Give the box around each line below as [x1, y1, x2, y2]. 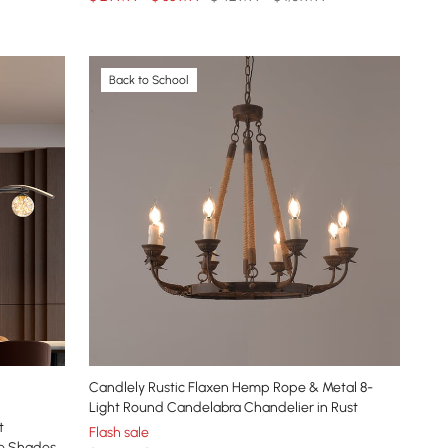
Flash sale [89, 424, 150, 442]
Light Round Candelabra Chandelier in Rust [89, 399, 359, 417]
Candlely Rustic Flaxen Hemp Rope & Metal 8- [89, 379, 374, 397]
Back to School [109, 72, 190, 87]
